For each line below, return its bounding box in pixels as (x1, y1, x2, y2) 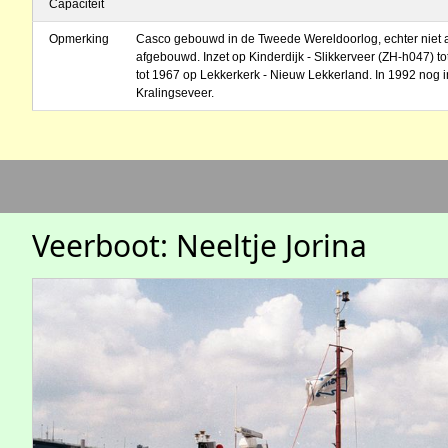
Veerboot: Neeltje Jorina (32, 224, 367, 266)
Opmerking (49, 32, 109, 46)
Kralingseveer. (136, 86, 214, 100)
